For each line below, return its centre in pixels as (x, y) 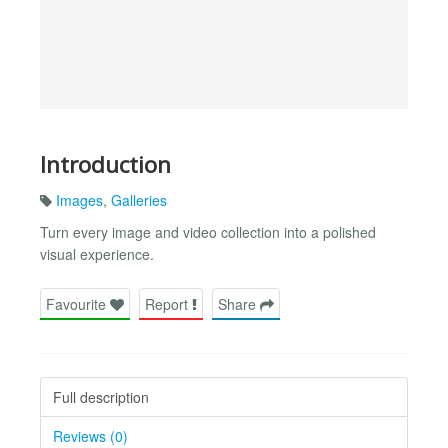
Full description (101, 396)
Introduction (105, 164)
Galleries (139, 200)
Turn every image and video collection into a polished (208, 232)
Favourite (78, 303)
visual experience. (97, 254)
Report (168, 303)
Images (79, 200)
